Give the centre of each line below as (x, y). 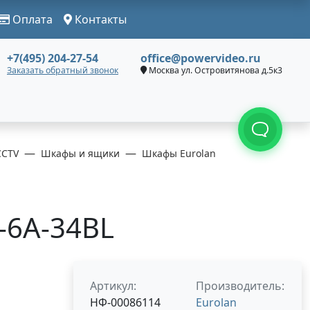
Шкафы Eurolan (179, 153)
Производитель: (240, 286)
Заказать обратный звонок (63, 70)
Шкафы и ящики (80, 153)
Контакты (99, 19)
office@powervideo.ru (201, 58)
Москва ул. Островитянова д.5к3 (215, 70)
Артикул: (113, 286)
